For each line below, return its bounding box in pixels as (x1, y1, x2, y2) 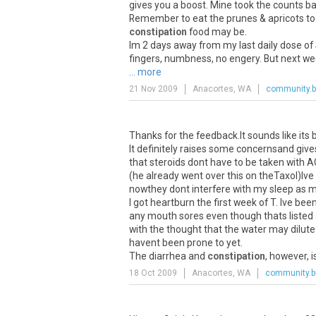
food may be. (187, 26, 247, 37)
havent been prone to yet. (129, 237, 243, 248)
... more (129, 66, 162, 78)
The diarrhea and (129, 250, 207, 262)
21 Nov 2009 (129, 84, 178, 94)
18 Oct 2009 (129, 268, 177, 278)
